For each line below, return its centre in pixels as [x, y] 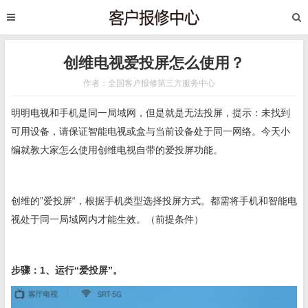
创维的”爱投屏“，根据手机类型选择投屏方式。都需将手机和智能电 [154, 201]
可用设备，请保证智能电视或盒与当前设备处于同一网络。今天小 [151, 131]
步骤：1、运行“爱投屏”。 [67, 270]
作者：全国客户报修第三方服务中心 [149, 83]
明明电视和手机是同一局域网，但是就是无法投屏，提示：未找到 [151, 113]
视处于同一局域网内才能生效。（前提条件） [107, 219]
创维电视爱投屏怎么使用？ [154, 63]
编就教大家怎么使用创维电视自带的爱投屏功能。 [117, 150]
